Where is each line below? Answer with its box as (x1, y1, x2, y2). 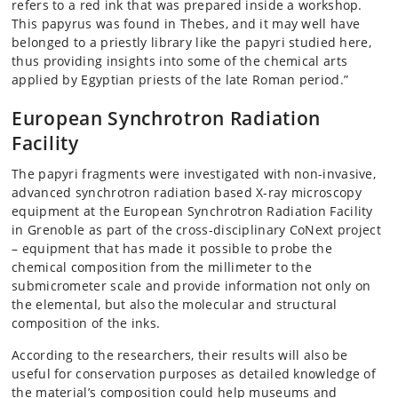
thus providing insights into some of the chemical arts (12, 52, 348, 69)
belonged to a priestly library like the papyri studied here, (12, 34, 371, 51)
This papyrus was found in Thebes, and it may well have (12, 15, 361, 32)
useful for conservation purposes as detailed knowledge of (12, 365, 377, 382)
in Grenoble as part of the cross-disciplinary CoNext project (12, 221, 381, 238)
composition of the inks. (12, 314, 161, 331)
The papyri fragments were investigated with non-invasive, (12, 165, 377, 182)
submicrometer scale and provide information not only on (12, 277, 371, 294)
